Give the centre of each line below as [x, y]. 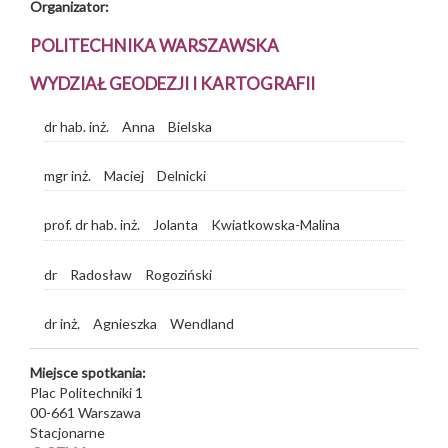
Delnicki [181, 176]
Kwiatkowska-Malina [275, 225]
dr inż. [62, 323]
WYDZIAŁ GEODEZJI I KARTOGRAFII [172, 83]
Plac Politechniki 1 [86, 392]
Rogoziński [178, 274]
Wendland [202, 323]
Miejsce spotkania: [89, 372]
